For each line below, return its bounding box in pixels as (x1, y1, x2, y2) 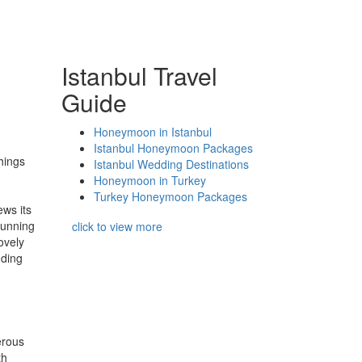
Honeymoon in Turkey (94, 172, 206, 188)
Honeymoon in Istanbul (94, 124, 212, 140)
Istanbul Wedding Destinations (94, 156, 249, 172)
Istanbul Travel (61, 58, 217, 93)
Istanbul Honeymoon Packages (94, 140, 253, 156)
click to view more (72, 218, 162, 234)
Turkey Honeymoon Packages (94, 188, 247, 204)
